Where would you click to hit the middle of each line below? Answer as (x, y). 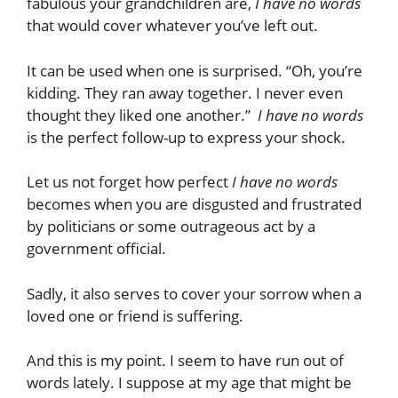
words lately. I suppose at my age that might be (189, 383)
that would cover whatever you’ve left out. (172, 26)
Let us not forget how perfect (129, 182)
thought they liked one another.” (142, 115)
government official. (96, 249)
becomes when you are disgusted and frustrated (194, 204)
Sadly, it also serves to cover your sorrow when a (194, 293)
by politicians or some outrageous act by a (171, 227)
